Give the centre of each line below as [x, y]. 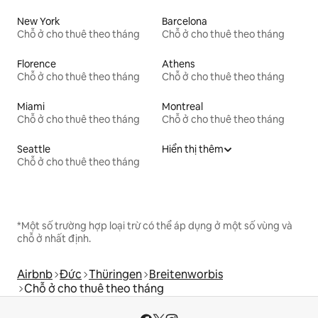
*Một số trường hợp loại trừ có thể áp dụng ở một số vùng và [155, 225]
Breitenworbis [186, 274]
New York [39, 21]
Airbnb [35, 274]
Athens [179, 64]
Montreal [182, 106]
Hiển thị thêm [193, 149]
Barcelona [185, 21]
